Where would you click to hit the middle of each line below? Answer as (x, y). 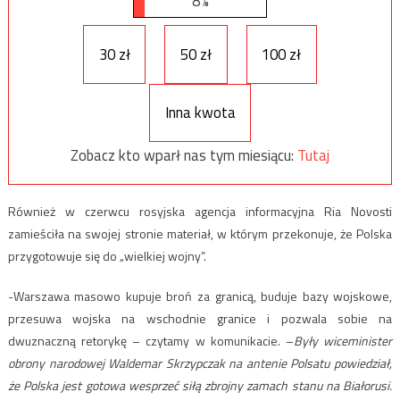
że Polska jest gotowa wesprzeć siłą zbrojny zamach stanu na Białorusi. (200, 385)
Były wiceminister (343, 340)
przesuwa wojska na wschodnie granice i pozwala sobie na (200, 318)
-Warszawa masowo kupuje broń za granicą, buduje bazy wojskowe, (200, 296)
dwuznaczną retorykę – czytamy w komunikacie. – (150, 340)
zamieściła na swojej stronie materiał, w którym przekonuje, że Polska (200, 233)
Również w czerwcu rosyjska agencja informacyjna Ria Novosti (200, 211)
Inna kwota (200, 113)
